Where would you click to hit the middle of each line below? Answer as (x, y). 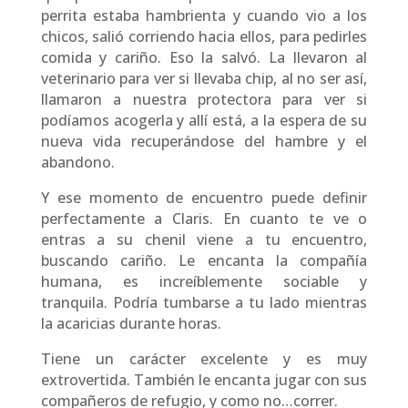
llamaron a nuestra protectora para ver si (204, 100)
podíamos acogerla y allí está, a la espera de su (204, 121)
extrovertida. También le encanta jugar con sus (204, 380)
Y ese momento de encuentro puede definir (204, 198)
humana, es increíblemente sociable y (204, 282)
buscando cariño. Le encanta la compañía (204, 261)
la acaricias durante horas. (131, 324)
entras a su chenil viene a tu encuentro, (204, 240)
